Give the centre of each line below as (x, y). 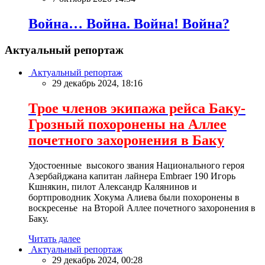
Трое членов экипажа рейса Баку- (137, 109)
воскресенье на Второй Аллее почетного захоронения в (142, 208)
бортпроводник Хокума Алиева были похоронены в (134, 198)
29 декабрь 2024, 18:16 (97, 83)
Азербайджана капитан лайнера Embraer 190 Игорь (132, 176)
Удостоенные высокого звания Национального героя (136, 166)
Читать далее (54, 239)
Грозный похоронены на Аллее (127, 125)
